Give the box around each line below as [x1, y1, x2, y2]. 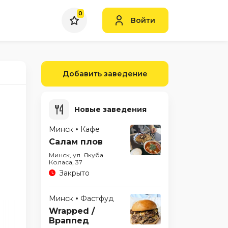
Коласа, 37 [49, 158, 82, 166]
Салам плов [49, 137, 103, 147]
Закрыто [59, 168, 90, 178]
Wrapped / [49, 206, 95, 216]
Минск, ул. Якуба [49, 151, 103, 159]
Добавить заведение [62, 69, 148, 78]
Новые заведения [74, 105, 147, 114]
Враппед [49, 216, 89, 225]
